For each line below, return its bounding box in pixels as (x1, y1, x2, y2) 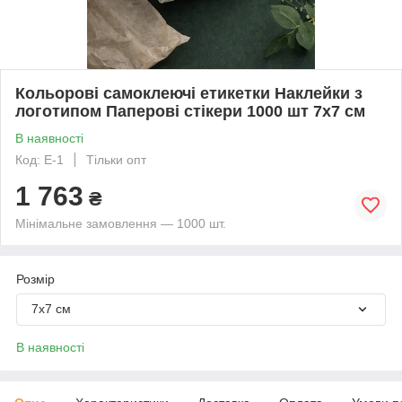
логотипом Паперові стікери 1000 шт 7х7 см (15, 101, 365, 120)
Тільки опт (86, 152, 146, 167)
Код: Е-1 (15, 152, 64, 167)
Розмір (16, 271, 55, 286)
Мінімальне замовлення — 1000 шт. (15, 215, 226, 231)
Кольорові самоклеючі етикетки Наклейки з (15, 83, 363, 102)
